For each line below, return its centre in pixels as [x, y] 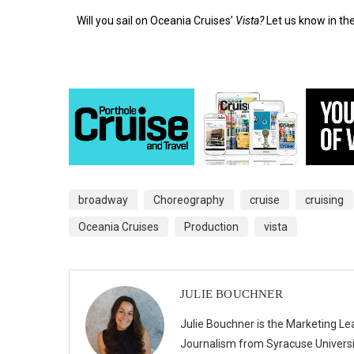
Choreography [189, 200]
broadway [103, 200]
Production [211, 227]
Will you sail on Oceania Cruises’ [156, 21]
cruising [324, 200]
